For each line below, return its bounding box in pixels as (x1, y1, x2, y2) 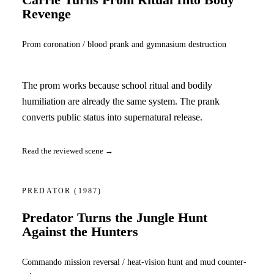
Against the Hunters (22, 224, 138, 239)
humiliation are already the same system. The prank (22, 95, 220, 106)
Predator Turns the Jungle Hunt (22, 210, 207, 225)
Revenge (22, 7, 71, 22)
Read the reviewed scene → (22, 146, 113, 156)
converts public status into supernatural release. (22, 111, 202, 122)
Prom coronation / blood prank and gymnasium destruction (22, 39, 226, 50)
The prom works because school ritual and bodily (22, 80, 212, 91)
